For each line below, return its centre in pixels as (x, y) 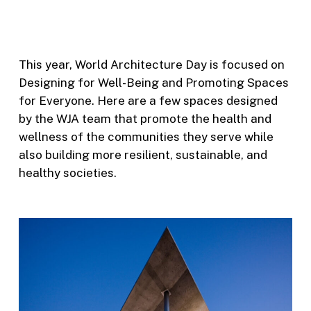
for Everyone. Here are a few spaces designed (148, 101)
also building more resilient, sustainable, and (143, 155)
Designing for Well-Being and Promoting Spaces (153, 83)
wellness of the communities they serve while (146, 137)
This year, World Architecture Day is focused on (151, 65)
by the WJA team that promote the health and (145, 119)
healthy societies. (67, 173)
